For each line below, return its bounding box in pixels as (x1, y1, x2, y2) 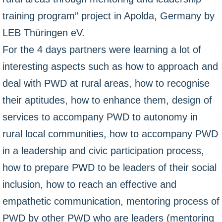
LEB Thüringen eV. (2, 27, 85, 38)
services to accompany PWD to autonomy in (2, 111, 198, 122)
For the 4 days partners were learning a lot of (2, 44, 201, 55)
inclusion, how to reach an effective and (2, 179, 176, 190)
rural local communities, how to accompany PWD (2, 128, 218, 139)
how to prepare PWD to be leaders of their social (2, 162, 217, 173)
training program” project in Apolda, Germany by (2, 10, 215, 21)
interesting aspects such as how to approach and (2, 61, 218, 72)
